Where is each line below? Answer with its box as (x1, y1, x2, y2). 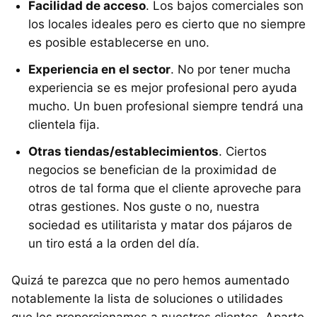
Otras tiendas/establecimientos (28, 144, 219, 158)
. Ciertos (219, 144, 267, 158)
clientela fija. (28, 117, 100, 132)
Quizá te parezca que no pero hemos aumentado (11, 273, 289, 287)
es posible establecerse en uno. (28, 35, 209, 50)
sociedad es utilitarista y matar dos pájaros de (28, 218, 292, 232)
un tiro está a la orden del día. (28, 236, 200, 250)
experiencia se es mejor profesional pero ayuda (28, 81, 297, 95)
